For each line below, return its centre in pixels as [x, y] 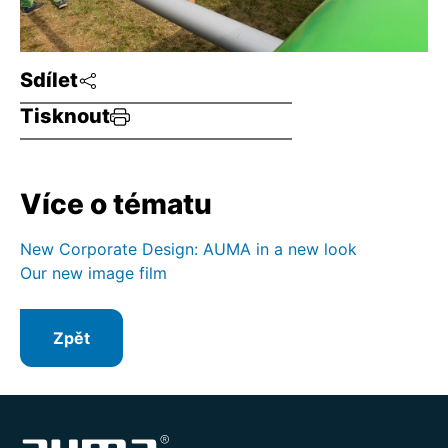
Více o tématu [116, 204]
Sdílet [49, 80]
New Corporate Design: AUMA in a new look [188, 249]
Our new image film [93, 273]
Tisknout [65, 116]
